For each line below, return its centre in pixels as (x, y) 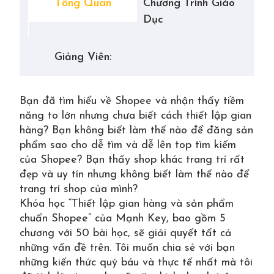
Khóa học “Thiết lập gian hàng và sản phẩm (127, 204)
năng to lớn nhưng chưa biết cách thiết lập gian (135, 116)
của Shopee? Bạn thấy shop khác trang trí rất (132, 160)
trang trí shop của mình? (79, 189)
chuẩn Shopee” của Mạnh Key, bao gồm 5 (123, 219)
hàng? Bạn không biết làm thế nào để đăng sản (136, 131)
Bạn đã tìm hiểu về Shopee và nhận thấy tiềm (132, 101)
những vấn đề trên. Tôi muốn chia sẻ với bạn (127, 248)
